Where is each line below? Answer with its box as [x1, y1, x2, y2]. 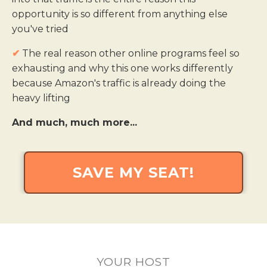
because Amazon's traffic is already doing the [12, 77, 226, 89]
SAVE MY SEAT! [73, 164, 194, 182]
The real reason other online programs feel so [20, 48, 240, 60]
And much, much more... [12, 117, 137, 129]
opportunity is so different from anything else [12, 8, 228, 20]
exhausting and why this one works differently [12, 63, 233, 74]
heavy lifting [12, 92, 70, 104]
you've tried [12, 23, 69, 35]
